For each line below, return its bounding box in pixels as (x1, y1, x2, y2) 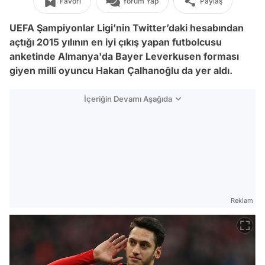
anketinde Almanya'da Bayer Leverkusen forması (9, 50, 239, 62)
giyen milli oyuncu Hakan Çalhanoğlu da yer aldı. (9, 64, 232, 76)
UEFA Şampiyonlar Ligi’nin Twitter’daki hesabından (9, 22, 244, 34)
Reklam (231, 196, 253, 205)
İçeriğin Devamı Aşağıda (84, 94, 172, 104)
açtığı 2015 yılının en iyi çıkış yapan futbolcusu (9, 36, 222, 48)
